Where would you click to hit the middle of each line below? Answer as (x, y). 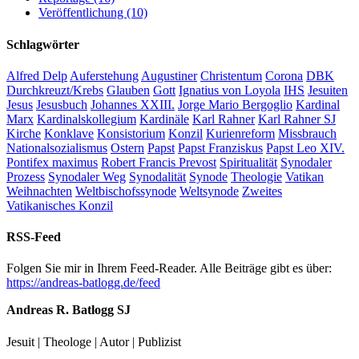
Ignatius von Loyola (230, 90)
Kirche (24, 133)
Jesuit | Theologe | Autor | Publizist (94, 341)
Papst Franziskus (220, 147)
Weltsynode (209, 191)
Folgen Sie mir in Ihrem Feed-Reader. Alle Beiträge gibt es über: (169, 268)
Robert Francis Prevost (159, 162)
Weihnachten (39, 191)
